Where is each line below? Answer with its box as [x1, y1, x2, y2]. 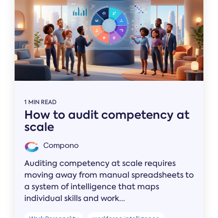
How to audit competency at [24, 107, 189, 123]
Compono [41, 140, 79, 150]
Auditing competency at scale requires [24, 158, 176, 168]
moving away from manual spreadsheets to [24, 169, 194, 180]
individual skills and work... [24, 193, 125, 203]
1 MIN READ [24, 98, 56, 106]
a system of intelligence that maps [24, 181, 159, 192]
